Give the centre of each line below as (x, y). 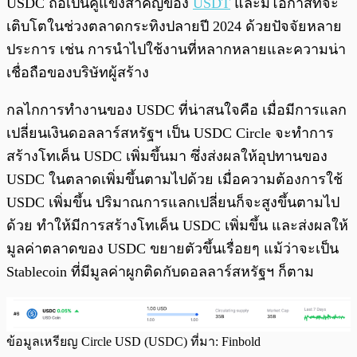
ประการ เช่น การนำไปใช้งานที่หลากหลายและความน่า (176, 49)
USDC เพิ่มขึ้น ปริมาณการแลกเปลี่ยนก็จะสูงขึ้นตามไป (173, 202)
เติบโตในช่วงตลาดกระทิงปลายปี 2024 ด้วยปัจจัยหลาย (174, 26)
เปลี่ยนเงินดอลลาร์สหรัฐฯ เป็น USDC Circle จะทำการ (170, 133)
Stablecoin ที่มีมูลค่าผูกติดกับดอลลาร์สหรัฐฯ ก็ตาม (160, 271)
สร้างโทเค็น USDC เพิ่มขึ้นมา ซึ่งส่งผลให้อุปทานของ (167, 156)
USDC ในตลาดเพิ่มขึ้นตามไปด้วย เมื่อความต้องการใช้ (175, 179)
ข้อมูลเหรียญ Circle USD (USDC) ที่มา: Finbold (133, 341)
